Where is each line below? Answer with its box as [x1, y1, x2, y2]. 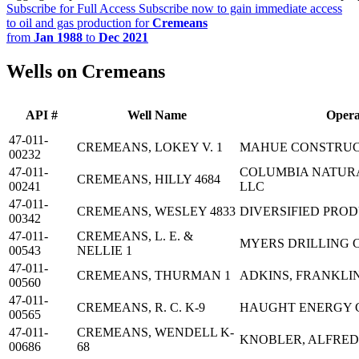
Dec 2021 [99, 30, 148, 45]
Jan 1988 [34, 30, 83, 45]
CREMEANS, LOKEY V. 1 [77, 140, 223, 155]
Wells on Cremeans [6, 61, 165, 83]
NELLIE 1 [77, 244, 132, 258]
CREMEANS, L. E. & [77, 229, 193, 244]
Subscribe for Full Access [6, 2, 135, 16]
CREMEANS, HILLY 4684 [77, 172, 220, 187]
